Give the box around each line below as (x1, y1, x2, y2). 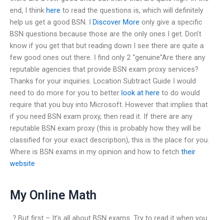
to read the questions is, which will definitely (60, 5, 203, 15)
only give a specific (139, 17, 202, 27)
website (10, 159, 35, 168)
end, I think (10, 5, 46, 15)
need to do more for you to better (10, 88, 121, 97)
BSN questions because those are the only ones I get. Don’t (10, 29, 201, 38)
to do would (160, 88, 200, 97)
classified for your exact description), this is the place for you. (10, 135, 209, 144)
